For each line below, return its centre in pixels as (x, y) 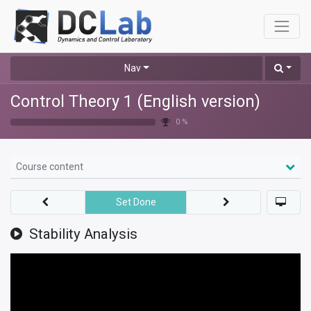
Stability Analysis (83, 234)
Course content (50, 166)
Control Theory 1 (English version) (135, 101)
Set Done (136, 202)
